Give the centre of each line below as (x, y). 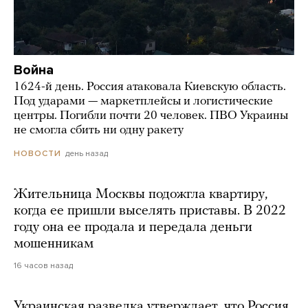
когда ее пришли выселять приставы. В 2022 (150, 211)
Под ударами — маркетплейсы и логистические (143, 102)
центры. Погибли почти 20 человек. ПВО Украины (151, 116)
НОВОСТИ (37, 154)
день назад (87, 154)
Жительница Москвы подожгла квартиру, (141, 195)
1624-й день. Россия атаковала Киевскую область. (150, 87)
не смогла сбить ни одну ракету (99, 131)
